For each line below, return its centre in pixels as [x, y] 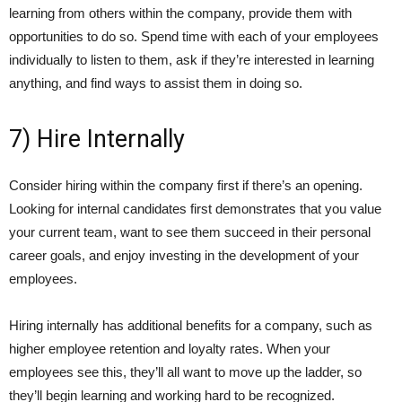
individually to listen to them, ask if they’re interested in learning [192, 60]
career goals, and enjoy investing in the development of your [184, 256]
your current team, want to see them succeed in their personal [190, 232]
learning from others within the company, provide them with [180, 13]
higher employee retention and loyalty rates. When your [170, 349]
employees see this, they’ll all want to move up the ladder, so [185, 372]
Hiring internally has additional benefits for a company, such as [191, 326]
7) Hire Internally [97, 140]
